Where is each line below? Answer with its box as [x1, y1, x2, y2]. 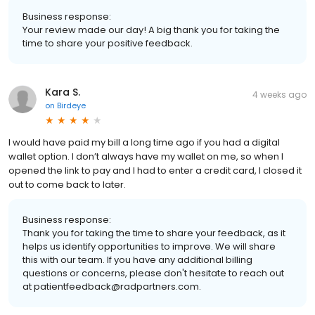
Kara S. [45, 85, 80, 100]
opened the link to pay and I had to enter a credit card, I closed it [8, 164, 302, 178]
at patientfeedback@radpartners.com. [22, 280, 201, 294]
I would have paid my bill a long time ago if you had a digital [8, 136, 280, 150]
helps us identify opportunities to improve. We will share [22, 240, 276, 254]
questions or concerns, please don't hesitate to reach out [22, 266, 284, 281]
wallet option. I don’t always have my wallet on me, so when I [8, 150, 283, 164]
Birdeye [57, 100, 86, 112]
